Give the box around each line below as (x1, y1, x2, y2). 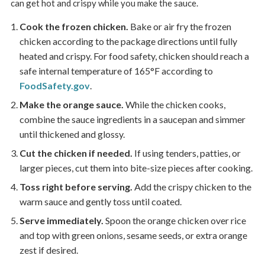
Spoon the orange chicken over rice (103, 215, 246, 226)
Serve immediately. (19, 215, 104, 226)
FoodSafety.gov (19, 80, 90, 91)
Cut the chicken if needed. (19, 147, 132, 159)
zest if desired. (19, 244, 78, 256)
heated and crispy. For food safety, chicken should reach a (19, 50, 249, 62)
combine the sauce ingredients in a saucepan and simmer (19, 114, 245, 125)
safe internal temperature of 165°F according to (19, 65, 213, 76)
